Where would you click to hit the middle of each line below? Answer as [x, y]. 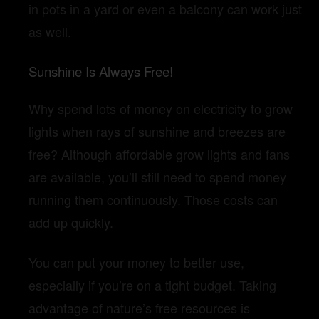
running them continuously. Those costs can [153, 199]
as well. [50, 32]
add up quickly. [71, 222]
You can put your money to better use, [136, 262]
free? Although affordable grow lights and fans [159, 153]
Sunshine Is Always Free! [101, 72]
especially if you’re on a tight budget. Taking [152, 284]
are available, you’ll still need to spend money [157, 176]
